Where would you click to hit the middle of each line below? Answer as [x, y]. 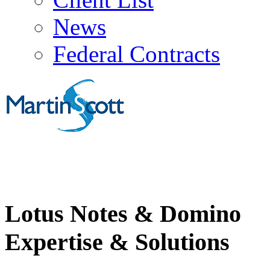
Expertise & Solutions [117, 242]
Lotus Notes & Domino [123, 213]
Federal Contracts [137, 54]
